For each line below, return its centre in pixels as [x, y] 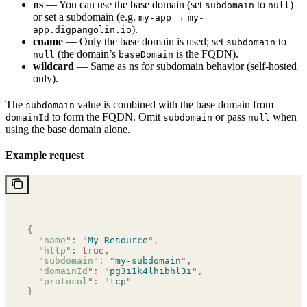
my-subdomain [148, 260]
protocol [66, 281]
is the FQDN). [206, 53]
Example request [45, 155]
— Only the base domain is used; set [145, 41]
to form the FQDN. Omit [106, 116]
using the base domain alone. [68, 129]
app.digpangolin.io [82, 29]
